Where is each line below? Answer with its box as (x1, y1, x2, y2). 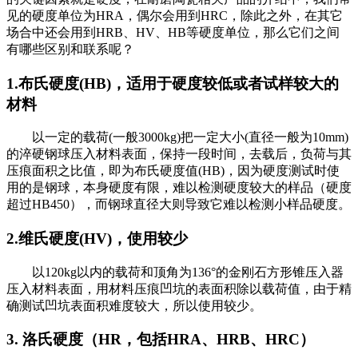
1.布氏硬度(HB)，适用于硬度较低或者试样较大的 (6, 74, 339, 92)
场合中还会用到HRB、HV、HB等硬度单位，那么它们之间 (6, 25, 340, 39)
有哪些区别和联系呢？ (6, 42, 134, 56)
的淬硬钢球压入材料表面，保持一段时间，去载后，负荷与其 (6, 147, 352, 161)
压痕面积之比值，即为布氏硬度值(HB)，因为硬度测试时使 (6, 164, 340, 178)
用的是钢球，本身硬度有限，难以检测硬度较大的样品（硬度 (6, 181, 352, 195)
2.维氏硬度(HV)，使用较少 (6, 230, 188, 248)
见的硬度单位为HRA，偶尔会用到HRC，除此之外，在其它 (6, 8, 343, 22)
